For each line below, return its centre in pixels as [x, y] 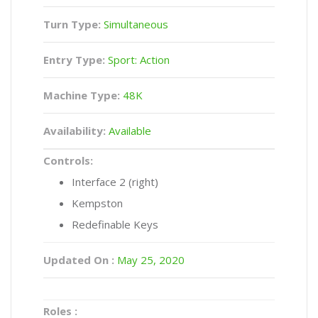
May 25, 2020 [149, 259]
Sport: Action [137, 59]
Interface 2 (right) [115, 181]
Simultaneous [135, 24]
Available [128, 130]
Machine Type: [82, 95]
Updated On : [79, 259]
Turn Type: [72, 24]
